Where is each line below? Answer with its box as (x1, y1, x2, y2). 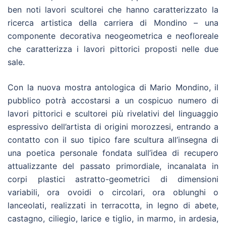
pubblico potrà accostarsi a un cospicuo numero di (8, 95, 218, 105)
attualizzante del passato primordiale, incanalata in (8, 160, 218, 171)
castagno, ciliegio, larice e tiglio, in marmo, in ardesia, (8, 213, 218, 223)
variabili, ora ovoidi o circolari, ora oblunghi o (8, 187, 218, 197)
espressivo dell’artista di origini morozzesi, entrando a (8, 121, 218, 132)
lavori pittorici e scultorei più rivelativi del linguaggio (8, 108, 218, 119)
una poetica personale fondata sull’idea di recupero (8, 147, 218, 158)
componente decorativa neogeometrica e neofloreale (8, 30, 218, 41)
